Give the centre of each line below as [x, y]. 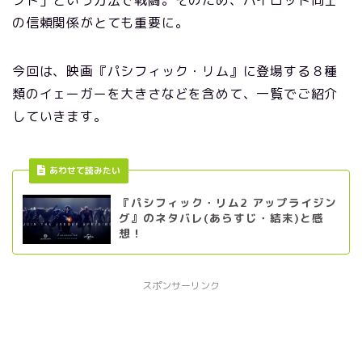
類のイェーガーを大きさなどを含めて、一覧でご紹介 [175, 94]
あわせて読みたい [84, 170]
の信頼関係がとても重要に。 [101, 23]
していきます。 [60, 116]
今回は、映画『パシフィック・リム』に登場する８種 [175, 71]
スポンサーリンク [181, 286]
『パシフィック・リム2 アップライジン [228, 202]
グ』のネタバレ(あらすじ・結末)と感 [222, 218]
